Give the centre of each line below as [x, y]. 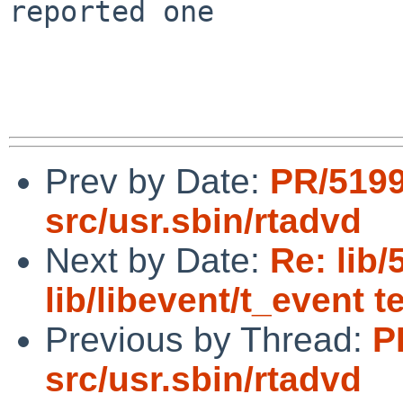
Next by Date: [157, 260]
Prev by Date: [157, 181]
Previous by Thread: [209, 339]
